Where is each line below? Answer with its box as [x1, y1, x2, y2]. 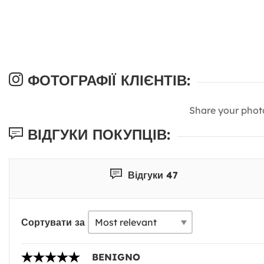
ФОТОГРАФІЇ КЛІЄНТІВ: [23, 71, 190, 90]
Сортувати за [21, 216, 85, 229]
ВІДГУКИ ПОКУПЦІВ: [23, 126, 170, 144]
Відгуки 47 [125, 169, 179, 181]
